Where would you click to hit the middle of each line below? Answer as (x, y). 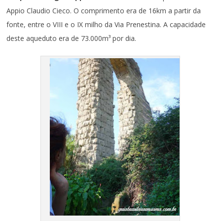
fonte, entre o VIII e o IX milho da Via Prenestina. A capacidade (106, 24)
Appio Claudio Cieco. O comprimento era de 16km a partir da (104, 10)
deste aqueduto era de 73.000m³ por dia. (72, 38)
